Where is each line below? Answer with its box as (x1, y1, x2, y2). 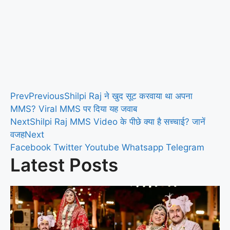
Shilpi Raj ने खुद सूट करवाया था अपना (64, 90, 193, 101)
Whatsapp (122, 142, 163, 152)
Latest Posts (10, 154, 118, 176)
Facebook (10, 142, 51, 152)
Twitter (53, 142, 82, 152)
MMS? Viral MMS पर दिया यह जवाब (10, 103, 137, 114)
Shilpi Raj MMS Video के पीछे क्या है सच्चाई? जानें (30, 116, 205, 127)
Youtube (85, 142, 119, 152)
